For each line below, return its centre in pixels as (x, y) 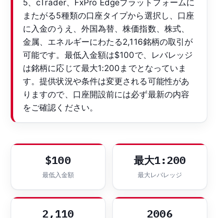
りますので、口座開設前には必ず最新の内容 (106, 94)
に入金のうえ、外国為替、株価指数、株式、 (106, 28)
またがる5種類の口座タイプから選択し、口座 (109, 15)
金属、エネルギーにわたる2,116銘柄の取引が (108, 42)
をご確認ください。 (60, 107)
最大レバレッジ (160, 174)
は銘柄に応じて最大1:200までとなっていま (105, 68)
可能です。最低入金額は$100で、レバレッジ (108, 55)
